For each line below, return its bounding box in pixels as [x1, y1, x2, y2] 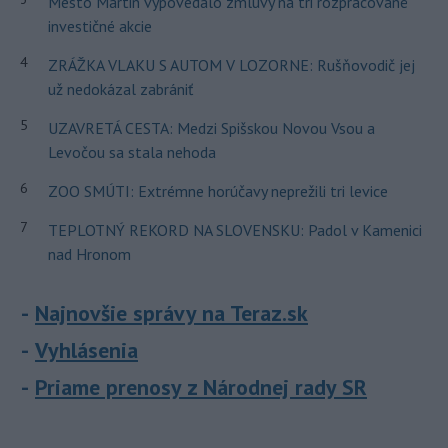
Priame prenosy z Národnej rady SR [35, 373, 367, 402]
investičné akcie [47, 16, 152, 37]
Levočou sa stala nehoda [47, 142, 216, 163]
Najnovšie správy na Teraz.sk [35, 299, 308, 328]
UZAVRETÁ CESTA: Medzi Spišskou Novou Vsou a [47, 118, 375, 139]
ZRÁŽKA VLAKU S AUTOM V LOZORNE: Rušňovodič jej [47, 55, 415, 76]
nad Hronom [47, 244, 131, 265]
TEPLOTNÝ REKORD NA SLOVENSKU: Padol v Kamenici [47, 220, 422, 241]
